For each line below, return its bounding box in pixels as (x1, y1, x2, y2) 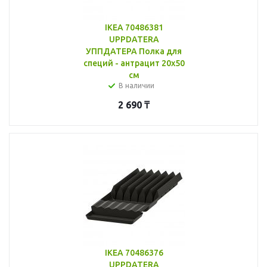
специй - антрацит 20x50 (83, 58, 185, 68)
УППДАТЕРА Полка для (86, 46, 182, 56)
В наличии (118, 81, 154, 89)
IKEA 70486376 (104, 247, 163, 257)
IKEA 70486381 (104, 22, 163, 32)
